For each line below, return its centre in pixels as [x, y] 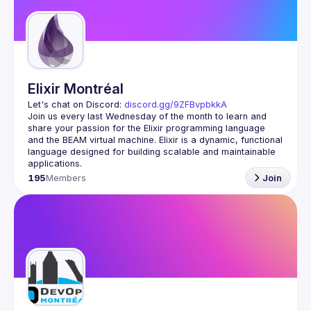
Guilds [58, 8]
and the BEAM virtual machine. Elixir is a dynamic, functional [155, 140]
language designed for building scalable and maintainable [152, 152]
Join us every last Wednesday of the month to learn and [147, 116]
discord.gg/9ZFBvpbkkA [176, 104]
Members [66, 178]
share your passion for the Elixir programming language [146, 128]
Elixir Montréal [76, 89]
